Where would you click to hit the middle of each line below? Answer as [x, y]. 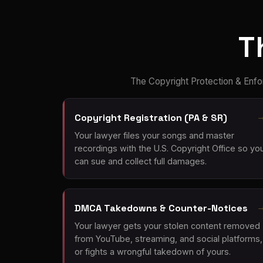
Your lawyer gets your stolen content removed [167, 226]
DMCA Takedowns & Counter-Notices [161, 208]
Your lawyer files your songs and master [154, 135]
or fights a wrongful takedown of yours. [153, 252]
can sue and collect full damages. [141, 161]
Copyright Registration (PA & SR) [151, 117]
